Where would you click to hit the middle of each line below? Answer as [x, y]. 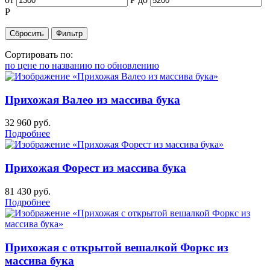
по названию [67, 65]
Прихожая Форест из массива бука [96, 168]
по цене [22, 65]
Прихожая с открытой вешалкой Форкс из [117, 247]
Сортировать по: [39, 54]
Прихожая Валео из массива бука [93, 99]
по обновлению [127, 65]
